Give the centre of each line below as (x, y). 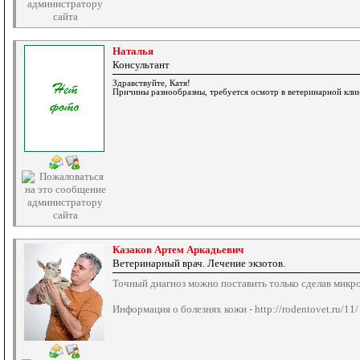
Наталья (133, 51)
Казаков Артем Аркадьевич (178, 250)
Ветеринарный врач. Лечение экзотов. (199, 263)
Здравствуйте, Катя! (151, 83)
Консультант (141, 65)
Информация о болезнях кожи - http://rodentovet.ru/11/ (235, 309)
